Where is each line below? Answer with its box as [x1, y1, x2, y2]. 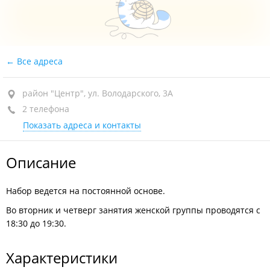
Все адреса [14, 55, 63, 67]
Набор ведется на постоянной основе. [6, 185, 165, 196]
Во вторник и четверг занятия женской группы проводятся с [6, 204, 260, 216]
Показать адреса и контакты [23, 119, 141, 131]
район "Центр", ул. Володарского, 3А [22, 87, 173, 99]
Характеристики [6, 248, 118, 268]
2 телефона [20, 103, 69, 115]
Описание [6, 152, 76, 172]
